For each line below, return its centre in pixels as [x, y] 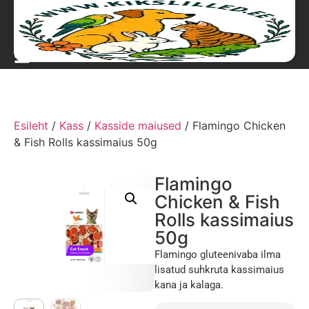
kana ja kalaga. [189, 285]
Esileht [31, 126]
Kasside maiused [138, 126]
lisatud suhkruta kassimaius [219, 270]
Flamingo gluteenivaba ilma [218, 255]
